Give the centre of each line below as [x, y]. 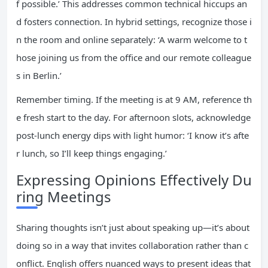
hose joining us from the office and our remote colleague [134, 57]
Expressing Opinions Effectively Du [134, 180]
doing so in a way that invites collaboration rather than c [132, 245]
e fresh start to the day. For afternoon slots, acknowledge [133, 117]
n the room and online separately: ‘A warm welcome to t [132, 39]
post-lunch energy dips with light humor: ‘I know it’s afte [133, 135]
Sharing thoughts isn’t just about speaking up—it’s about [133, 227]
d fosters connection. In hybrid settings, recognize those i [134, 22]
